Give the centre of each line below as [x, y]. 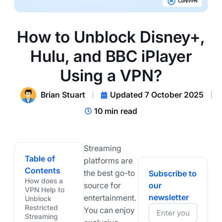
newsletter [169, 197]
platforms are [108, 160]
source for [102, 185]
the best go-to [109, 173]
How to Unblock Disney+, [111, 37]
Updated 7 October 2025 [157, 95]
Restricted [41, 207]
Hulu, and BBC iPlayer [111, 56]
